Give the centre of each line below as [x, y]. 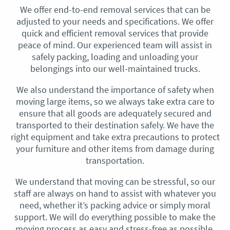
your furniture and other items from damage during [115, 149]
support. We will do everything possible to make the [115, 217]
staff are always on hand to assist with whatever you [115, 193]
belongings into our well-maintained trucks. [115, 69]
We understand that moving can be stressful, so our [115, 181]
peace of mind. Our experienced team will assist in [115, 45]
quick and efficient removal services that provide [115, 33]
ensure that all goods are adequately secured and [115, 113]
